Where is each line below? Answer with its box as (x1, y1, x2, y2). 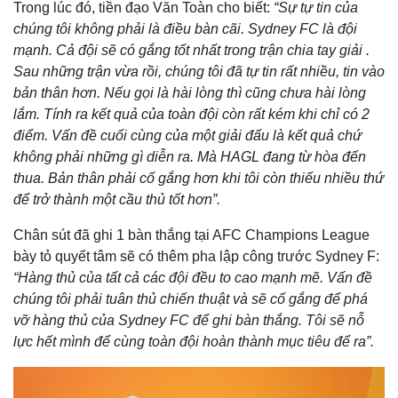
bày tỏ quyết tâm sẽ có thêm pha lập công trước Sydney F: (13, 249, 379, 265)
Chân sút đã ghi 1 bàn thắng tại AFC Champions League (13, 227, 370, 243)
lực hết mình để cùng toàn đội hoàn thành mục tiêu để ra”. (13, 334, 374, 350)
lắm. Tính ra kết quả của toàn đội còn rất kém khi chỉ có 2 (13, 107, 370, 123)
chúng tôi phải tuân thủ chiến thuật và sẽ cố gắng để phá (13, 291, 368, 307)
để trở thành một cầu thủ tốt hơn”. (13, 192, 220, 208)
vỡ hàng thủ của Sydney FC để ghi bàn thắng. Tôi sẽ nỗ (13, 313, 364, 329)
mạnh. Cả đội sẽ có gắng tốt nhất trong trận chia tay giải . (13, 43, 370, 59)
